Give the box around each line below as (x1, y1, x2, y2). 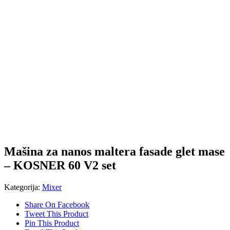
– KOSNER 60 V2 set (4, 158, 116, 172)
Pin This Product (25, 218, 79, 227)
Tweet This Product (25, 209, 88, 218)
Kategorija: (4, 182, 42, 191)
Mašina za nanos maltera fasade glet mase (4, 144, 225, 158)
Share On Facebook (25, 200, 89, 209)
